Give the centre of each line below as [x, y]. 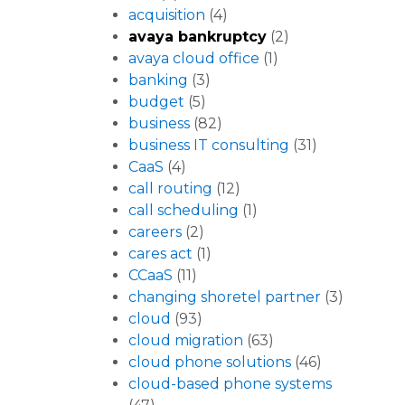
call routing [170, 189]
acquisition [167, 15]
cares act [160, 254]
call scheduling [184, 211]
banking [158, 80]
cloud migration [186, 341]
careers [155, 232]
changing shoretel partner [225, 297]
